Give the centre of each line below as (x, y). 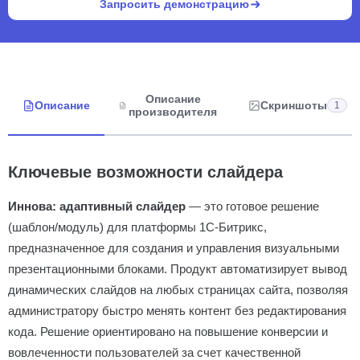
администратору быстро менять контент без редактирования (177, 311)
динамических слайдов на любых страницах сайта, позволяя (178, 290)
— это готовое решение (252, 206)
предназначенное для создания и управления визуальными (174, 248)
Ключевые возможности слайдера (145, 172)
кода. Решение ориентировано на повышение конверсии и (168, 331)
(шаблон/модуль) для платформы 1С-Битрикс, (137, 227)
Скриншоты (294, 105)
